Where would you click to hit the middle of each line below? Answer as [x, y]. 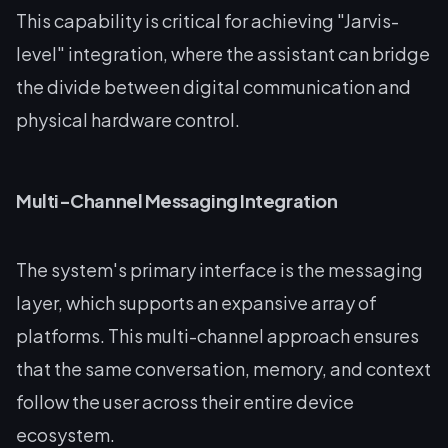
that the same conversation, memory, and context [223, 368]
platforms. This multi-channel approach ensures [217, 335]
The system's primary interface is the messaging [219, 269]
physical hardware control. [128, 119]
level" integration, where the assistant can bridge [223, 53]
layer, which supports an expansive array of [196, 302]
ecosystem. [65, 434]
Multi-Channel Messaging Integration [177, 200]
